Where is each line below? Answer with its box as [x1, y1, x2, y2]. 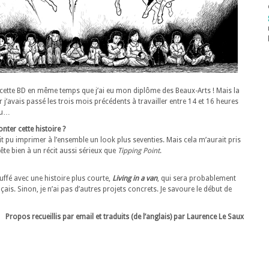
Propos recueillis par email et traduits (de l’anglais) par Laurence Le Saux [5, 213, 244, 221]
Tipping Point [118, 147, 160, 155]
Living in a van [112, 174, 157, 183]
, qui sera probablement [157, 174, 236, 183]
